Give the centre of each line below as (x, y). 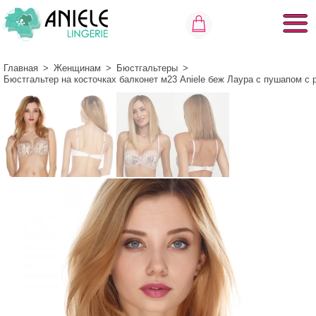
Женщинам (77, 68)
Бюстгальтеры (147, 68)
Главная (21, 68)
